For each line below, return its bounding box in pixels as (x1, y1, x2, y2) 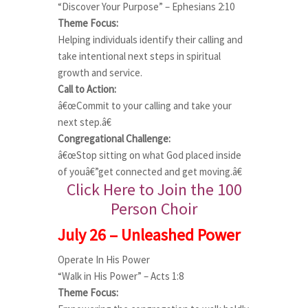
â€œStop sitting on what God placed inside (58, 148, 241, 162)
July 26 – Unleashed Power (58, 224, 240, 245)
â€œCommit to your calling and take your (58, 99, 232, 112)
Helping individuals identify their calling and (58, 33, 243, 46)
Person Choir (111, 198, 197, 219)
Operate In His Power (58, 253, 150, 266)
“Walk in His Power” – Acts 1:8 (58, 269, 184, 283)
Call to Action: (58, 82, 116, 96)
